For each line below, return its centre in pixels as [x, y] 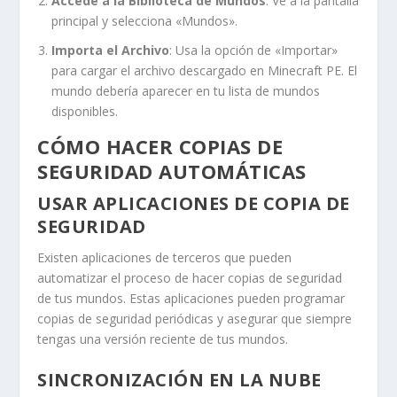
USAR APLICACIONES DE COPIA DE [194, 203]
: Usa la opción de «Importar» [254, 50]
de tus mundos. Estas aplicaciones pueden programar [191, 298]
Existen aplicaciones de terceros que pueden [165, 257]
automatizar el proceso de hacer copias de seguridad [190, 277]
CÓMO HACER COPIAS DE [160, 146]
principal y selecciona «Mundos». [145, 20]
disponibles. [85, 111]
